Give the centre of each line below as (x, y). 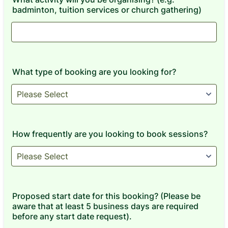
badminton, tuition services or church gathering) (107, 10)
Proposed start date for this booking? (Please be (106, 196)
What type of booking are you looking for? (94, 72)
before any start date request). (72, 216)
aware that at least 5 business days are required (105, 206)
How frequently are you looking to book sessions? (110, 134)
